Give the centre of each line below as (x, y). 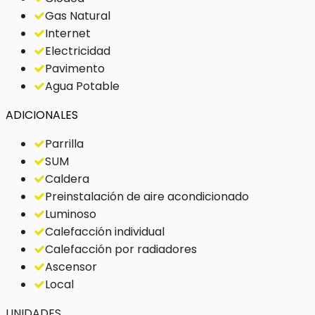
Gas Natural (78, 16)
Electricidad (78, 51)
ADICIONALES (42, 115)
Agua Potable (82, 86)
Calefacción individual (105, 232)
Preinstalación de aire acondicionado (147, 197)
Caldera (67, 179)
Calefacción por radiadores (121, 249)
